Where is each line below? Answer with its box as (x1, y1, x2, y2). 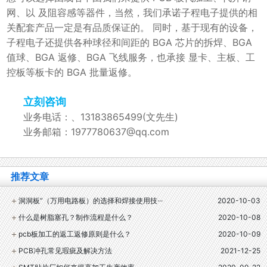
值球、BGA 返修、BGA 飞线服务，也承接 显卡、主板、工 (7, 51, 255, 63)
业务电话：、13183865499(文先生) (23, 111, 178, 123)
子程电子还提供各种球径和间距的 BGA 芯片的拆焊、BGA (7, 36, 252, 48)
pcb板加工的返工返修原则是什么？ (18, 229, 131, 238)
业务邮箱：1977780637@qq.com (23, 126, 169, 138)
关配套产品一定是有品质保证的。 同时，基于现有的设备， (7, 21, 257, 33)
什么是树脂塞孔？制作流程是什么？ (18, 213, 133, 222)
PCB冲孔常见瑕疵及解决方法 (18, 246, 112, 255)
